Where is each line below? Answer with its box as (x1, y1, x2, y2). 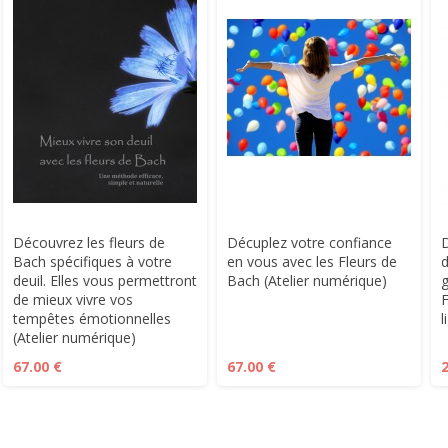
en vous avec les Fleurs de (227, 252, 397, 271)
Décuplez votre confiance (227, 233, 392, 252)
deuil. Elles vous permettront (13, 271, 197, 290)
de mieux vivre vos (13, 290, 133, 309)
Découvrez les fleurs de (13, 233, 165, 252)
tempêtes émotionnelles (13, 309, 171, 328)
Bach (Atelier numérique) (227, 271, 387, 290)
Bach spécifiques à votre (13, 252, 172, 271)
